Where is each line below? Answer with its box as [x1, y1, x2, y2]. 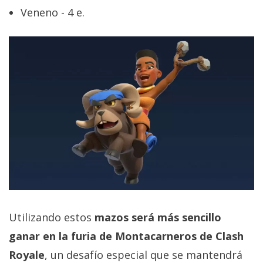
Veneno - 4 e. [21, 5, 85, 20]
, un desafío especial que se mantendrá [45, 247, 242, 262]
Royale [9, 247, 45, 262]
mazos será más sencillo [95, 210, 221, 224]
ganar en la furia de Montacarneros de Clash [9, 228, 244, 243]
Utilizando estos [9, 210, 95, 224]
